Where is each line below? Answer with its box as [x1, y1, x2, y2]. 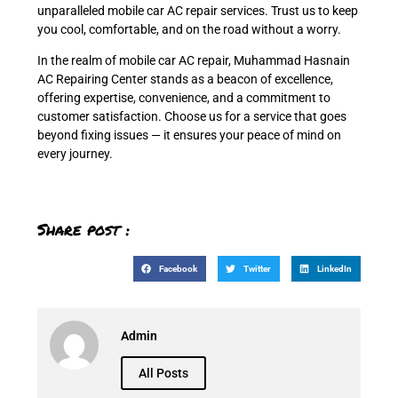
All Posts [139, 366, 188, 381]
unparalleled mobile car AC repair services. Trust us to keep [37, 3, 358, 18]
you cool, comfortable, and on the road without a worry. [37, 21, 341, 36]
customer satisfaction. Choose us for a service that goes [37, 109, 346, 124]
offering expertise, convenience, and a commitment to [37, 91, 330, 106]
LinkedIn [317, 263, 353, 274]
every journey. [37, 147, 113, 162]
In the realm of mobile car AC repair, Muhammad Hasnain [37, 53, 350, 68]
